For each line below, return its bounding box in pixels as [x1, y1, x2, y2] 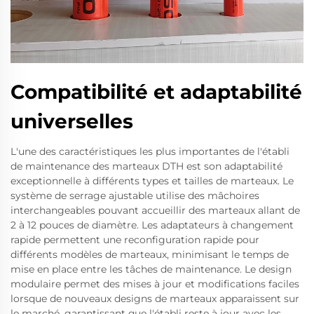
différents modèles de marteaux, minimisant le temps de [11, 248, 289, 261]
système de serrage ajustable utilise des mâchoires [11, 189, 259, 203]
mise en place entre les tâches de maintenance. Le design [11, 263, 292, 276]
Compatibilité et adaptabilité [11, 80, 302, 104]
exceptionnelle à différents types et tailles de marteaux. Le [11, 175, 294, 188]
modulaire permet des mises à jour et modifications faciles [11, 278, 299, 291]
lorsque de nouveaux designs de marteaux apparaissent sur [11, 292, 299, 306]
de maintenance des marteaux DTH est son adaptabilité [11, 160, 282, 173]
